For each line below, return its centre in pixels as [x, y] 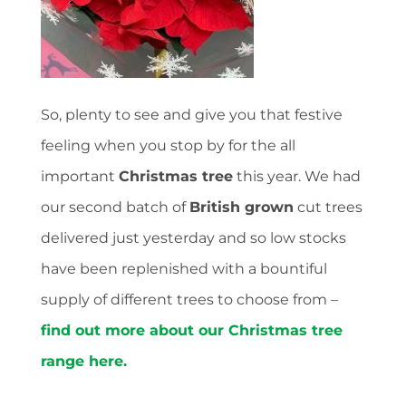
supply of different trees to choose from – [189, 300]
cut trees [328, 208]
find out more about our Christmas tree [192, 331]
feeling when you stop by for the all [168, 146]
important [80, 177]
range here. [84, 362]
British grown [242, 208]
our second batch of [115, 208]
